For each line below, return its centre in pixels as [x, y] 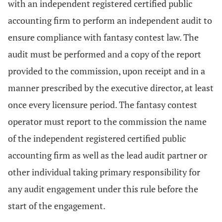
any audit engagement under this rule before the [103, 189]
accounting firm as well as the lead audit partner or [108, 155]
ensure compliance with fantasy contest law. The [103, 37]
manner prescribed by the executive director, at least [111, 88]
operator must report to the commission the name [107, 121]
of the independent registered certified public [97, 138]
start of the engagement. [57, 206]
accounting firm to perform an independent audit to [110, 20]
